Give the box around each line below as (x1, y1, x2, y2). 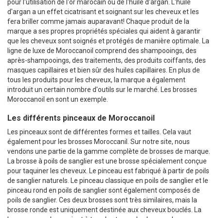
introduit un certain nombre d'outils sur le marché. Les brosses (7, 86, 197, 94)
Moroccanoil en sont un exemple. (7, 95, 108, 104)
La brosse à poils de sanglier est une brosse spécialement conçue (7, 157, 207, 165)
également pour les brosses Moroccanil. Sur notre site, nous (7, 138, 190, 146)
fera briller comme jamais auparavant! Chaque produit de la (7, 18, 189, 26)
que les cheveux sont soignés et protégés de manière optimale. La (7, 37, 209, 45)
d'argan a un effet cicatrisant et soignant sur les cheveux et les (7, 8, 199, 16)
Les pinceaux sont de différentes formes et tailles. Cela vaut (7, 128, 191, 136)
